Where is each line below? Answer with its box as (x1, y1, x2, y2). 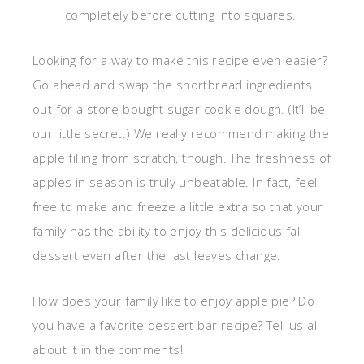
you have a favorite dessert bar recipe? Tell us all (32, 317, 320, 334)
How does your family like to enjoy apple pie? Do (32, 292, 315, 310)
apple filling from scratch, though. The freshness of (32, 149, 331, 167)
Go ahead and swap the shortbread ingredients (32, 76, 313, 93)
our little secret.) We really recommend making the (32, 125, 329, 142)
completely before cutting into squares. (65, 6, 297, 24)
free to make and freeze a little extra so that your (32, 198, 323, 215)
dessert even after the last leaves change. (32, 247, 281, 264)
